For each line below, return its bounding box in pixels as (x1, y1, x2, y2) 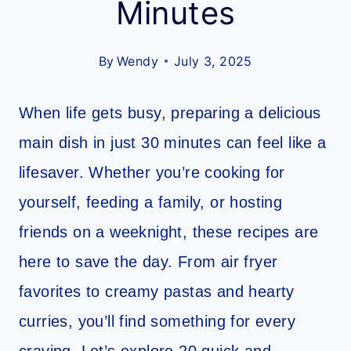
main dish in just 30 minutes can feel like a (19, 133, 327, 151)
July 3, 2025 (174, 52, 252, 69)
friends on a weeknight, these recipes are (19, 223, 319, 241)
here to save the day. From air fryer (19, 252, 278, 270)
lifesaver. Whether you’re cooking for (19, 163, 285, 181)
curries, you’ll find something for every (19, 312, 295, 330)
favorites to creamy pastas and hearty (19, 282, 295, 300)
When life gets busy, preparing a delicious (19, 103, 321, 121)
